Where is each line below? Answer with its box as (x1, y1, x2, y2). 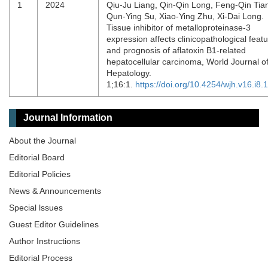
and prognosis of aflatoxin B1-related (106, 45, 246, 55)
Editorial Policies (9, 169, 71, 179)
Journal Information (23, 112, 112, 123)
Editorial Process (9, 253, 72, 263)
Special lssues (9, 203, 63, 212)
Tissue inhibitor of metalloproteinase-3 (106, 23, 251, 32)
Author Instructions (9, 236, 80, 246)
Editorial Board (9, 153, 65, 162)
